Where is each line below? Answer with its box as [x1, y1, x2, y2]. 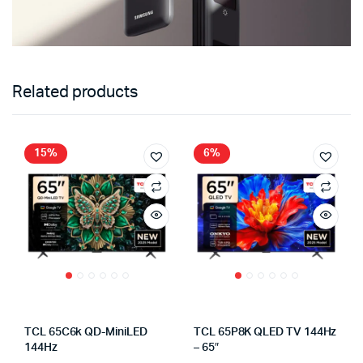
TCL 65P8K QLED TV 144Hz [194, 327, 337, 339]
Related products [12, 84, 138, 101]
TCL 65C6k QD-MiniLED [24, 327, 147, 339]
